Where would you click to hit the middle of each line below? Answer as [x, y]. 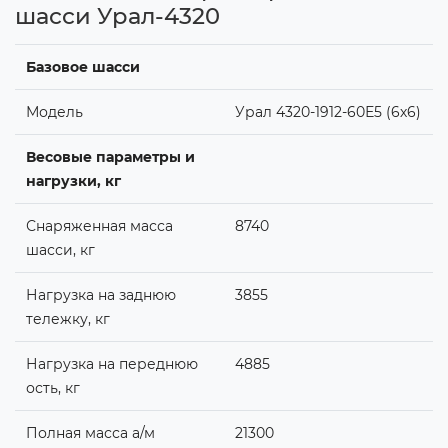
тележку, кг [67, 318]
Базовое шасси [82, 66]
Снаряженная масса [99, 225]
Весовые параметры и [110, 156]
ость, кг [52, 387]
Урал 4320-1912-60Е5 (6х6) [327, 111]
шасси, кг [60, 249]
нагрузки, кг [73, 180]
